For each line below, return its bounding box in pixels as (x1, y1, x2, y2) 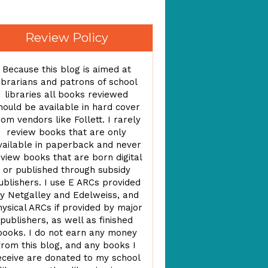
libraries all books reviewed (5, 89, 128, 100)
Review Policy (25, 31, 108, 45)
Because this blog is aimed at (2, 64, 131, 75)
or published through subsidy (2, 165, 130, 175)
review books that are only (7, 127, 126, 138)
